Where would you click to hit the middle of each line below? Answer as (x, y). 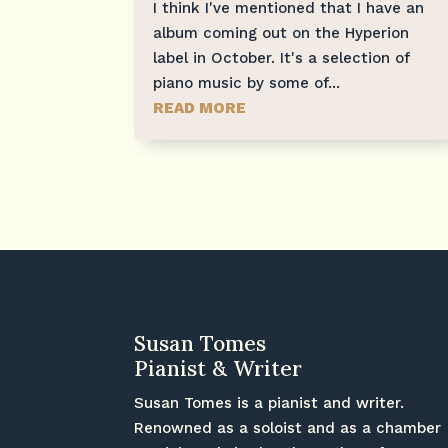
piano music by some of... (247, 82)
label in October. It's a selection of (282, 57)
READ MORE (200, 107)
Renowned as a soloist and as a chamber (288, 427)
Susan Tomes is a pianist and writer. (269, 402)
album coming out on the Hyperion (281, 32)
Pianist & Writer (218, 368)
